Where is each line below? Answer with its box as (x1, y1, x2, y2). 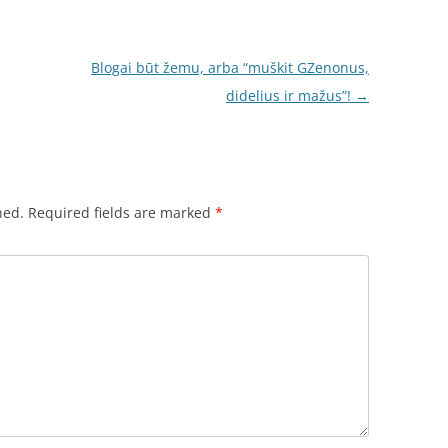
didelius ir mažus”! (225, 86, 355, 105)
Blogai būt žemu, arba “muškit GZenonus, (90, 58, 369, 77)
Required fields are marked (28, 203, 215, 222)
